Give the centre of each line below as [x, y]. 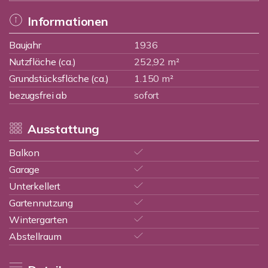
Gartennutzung [41, 203]
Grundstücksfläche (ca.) [59, 78]
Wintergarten [39, 220]
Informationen [68, 21]
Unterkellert [35, 186]
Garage [25, 169]
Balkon [25, 153]
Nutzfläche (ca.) [42, 62]
